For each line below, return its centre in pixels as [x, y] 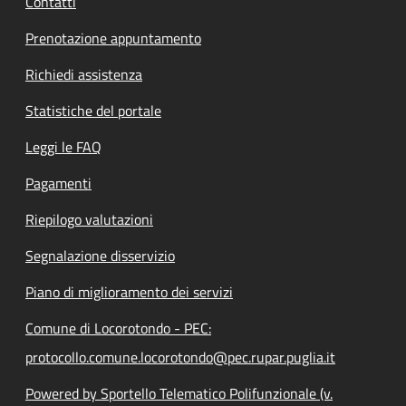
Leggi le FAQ [63, 147]
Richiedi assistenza [84, 74]
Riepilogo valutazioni [89, 219]
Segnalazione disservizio [100, 256]
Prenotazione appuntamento [113, 38]
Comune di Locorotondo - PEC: [118, 328]
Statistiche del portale [93, 111]
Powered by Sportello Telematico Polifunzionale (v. [179, 393]
